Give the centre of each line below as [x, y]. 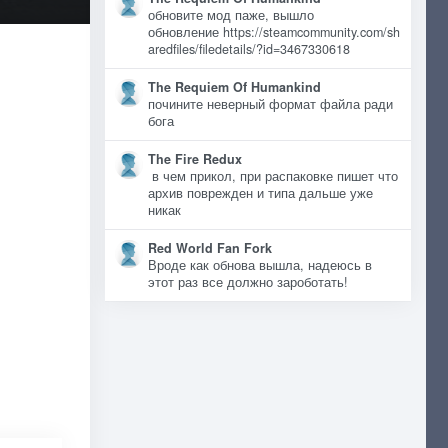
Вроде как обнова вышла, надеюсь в [259, 265]
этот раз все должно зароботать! [247, 282]
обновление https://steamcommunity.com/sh [273, 32]
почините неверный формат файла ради [270, 104]
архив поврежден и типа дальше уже [260, 193]
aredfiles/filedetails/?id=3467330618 [248, 49]
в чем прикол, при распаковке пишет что [272, 176]
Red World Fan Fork [209, 248]
